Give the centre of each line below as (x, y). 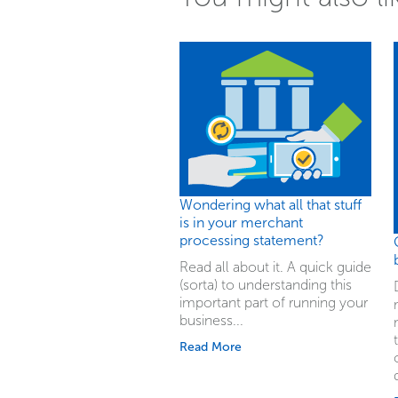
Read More (211, 346)
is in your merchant (241, 222)
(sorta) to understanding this (266, 284)
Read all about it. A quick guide (275, 267)
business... (211, 320)
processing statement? (252, 240)
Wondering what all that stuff (271, 204)
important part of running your (274, 302)
